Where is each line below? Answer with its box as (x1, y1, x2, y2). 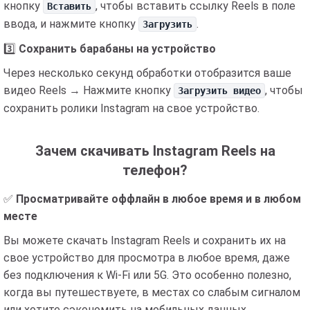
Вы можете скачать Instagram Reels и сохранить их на (3, 233, 286, 247)
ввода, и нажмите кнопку (3, 17, 138, 30)
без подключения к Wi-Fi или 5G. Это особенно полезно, (3, 268, 291, 282)
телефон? (122, 161, 188, 179)
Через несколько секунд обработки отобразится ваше (3, 66, 291, 80)
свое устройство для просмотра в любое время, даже (3, 250, 290, 264)
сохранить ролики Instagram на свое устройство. (3, 101, 259, 115)
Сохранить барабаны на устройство (19, 42, 216, 55)
